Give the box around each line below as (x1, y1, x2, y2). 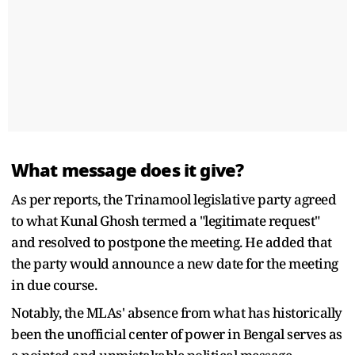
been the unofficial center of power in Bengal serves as (11, 324, 342, 343)
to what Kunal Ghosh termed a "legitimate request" (11, 211, 320, 230)
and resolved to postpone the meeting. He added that (11, 232, 332, 251)
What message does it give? (11, 156, 244, 184)
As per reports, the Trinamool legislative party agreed (11, 189, 336, 208)
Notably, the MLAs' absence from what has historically (11, 303, 342, 322)
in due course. (11, 275, 97, 294)
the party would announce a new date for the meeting (11, 254, 338, 273)
